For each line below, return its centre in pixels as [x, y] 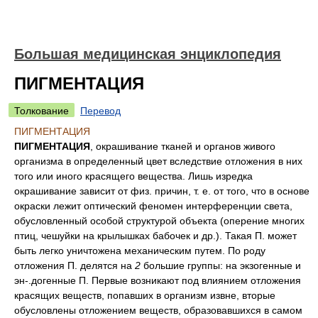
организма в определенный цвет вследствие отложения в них [158, 161]
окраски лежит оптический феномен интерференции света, [153, 206]
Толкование [42, 111]
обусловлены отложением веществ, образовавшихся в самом [158, 310]
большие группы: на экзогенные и [222, 265]
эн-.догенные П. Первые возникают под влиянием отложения [158, 280]
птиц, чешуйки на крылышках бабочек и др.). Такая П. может [155, 236]
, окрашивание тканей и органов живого [183, 146]
